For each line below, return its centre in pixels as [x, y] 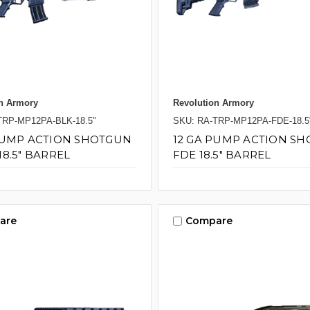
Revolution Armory [213, 102]
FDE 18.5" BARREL [222, 154]
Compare [209, 221]
